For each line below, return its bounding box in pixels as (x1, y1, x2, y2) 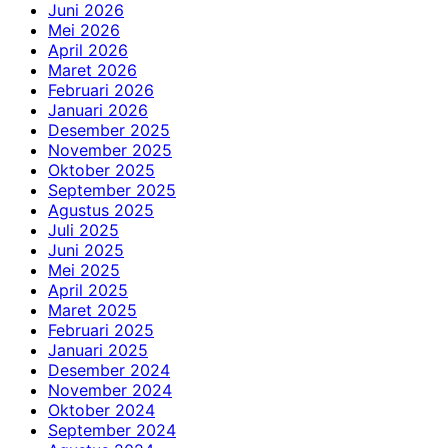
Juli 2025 (48, 220, 119, 241)
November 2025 (48, 140, 172, 161)
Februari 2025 (48, 320, 154, 341)
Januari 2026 (48, 100, 148, 121)
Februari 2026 (48, 80, 154, 101)
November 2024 (48, 380, 172, 401)
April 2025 (48, 280, 128, 301)
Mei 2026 (48, 20, 120, 41)
